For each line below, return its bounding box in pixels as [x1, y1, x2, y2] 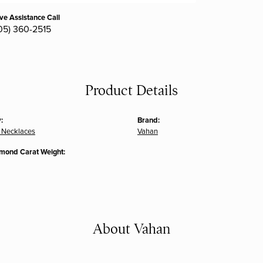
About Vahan [93, 220, 170, 238]
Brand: [137, 116, 160, 126]
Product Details [85, 82, 178, 100]
